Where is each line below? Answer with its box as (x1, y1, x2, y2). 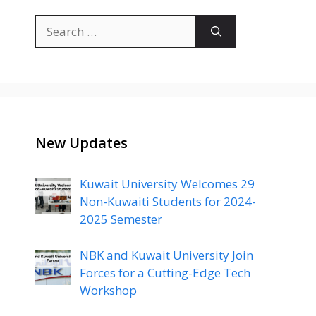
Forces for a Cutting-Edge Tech (79, 264, 250, 281)
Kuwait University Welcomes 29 (79, 176, 255, 192)
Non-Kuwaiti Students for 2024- (79, 193, 256, 209)
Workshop (79, 281, 137, 298)
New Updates (35, 133, 128, 152)
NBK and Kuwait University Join (79, 246, 253, 263)
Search (35, 15, 72, 31)
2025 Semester (79, 211, 162, 227)
